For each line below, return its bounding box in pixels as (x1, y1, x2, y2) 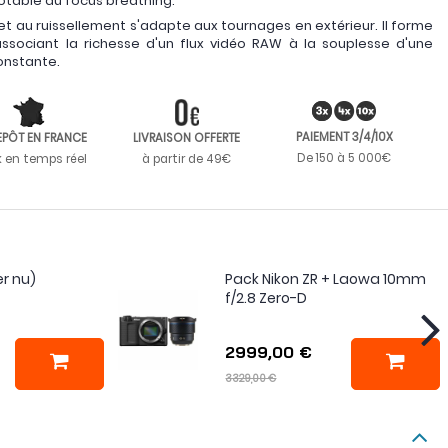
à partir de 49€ (141, 151, 231, 167)
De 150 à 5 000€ (297, 150, 391, 166)
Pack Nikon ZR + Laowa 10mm (225, 269, 427, 289)
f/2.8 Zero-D (225, 288, 308, 308)
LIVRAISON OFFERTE (132, 130, 240, 146)
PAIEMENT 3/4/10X (295, 129, 393, 145)
